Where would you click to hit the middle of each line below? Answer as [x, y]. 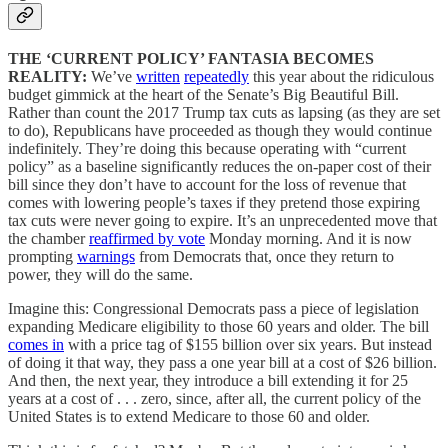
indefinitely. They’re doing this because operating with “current [207, 149]
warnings [106, 257]
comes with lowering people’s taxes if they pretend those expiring [214, 203]
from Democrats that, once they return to [264, 257]
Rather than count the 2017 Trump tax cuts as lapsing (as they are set [224, 113]
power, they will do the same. [100, 275]
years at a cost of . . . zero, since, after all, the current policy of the [214, 399]
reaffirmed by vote [147, 239]
